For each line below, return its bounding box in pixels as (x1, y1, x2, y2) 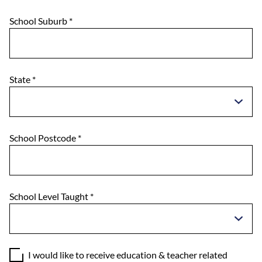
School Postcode (9, 132, 78, 143)
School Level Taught (9, 190, 90, 202)
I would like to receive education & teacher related (28, 249, 227, 260)
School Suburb (9, 15, 69, 26)
